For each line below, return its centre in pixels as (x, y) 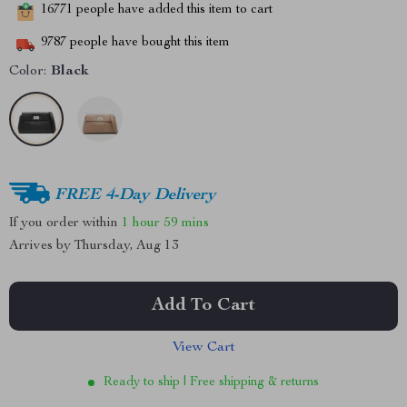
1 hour (141, 223)
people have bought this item (148, 43)
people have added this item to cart (173, 10)
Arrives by (42, 246)
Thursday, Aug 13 (127, 246)
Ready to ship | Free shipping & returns (211, 382)
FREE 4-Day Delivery (135, 195)
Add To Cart (203, 306)
